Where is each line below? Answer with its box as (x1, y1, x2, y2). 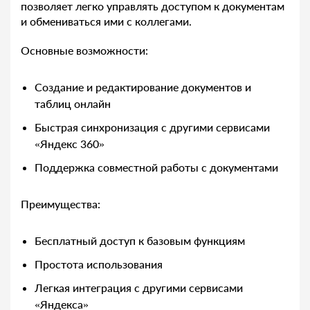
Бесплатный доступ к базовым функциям (35, 234, 245, 248)
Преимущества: (21, 197, 100, 211)
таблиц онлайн (35, 97, 111, 111)
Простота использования (35, 257, 163, 271)
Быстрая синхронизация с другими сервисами (35, 120, 270, 134)
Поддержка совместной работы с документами (35, 161, 278, 174)
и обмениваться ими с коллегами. (21, 15, 192, 28)
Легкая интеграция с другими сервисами (35, 281, 243, 295)
